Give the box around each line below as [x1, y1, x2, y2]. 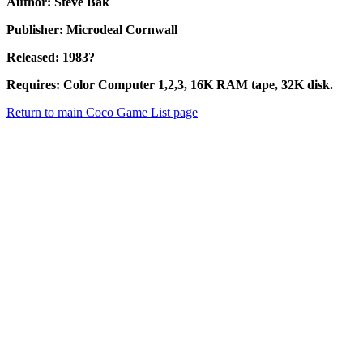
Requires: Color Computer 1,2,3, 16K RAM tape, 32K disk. [6, 78, 333, 92]
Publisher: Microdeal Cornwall [6, 23, 177, 37]
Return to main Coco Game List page [6, 105, 198, 120]
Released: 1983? [6, 50, 95, 65]
